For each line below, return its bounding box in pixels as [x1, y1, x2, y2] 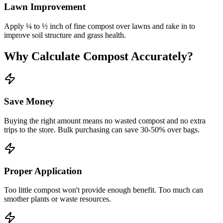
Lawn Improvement [4, 1, 86, 12]
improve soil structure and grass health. [4, 30, 126, 39]
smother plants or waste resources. [4, 195, 111, 204]
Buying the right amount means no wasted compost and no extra [4, 116, 206, 125]
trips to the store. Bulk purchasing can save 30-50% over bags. [4, 125, 200, 134]
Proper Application [4, 165, 82, 176]
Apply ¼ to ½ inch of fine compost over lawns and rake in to [4, 21, 195, 30]
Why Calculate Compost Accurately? [4, 49, 193, 63]
